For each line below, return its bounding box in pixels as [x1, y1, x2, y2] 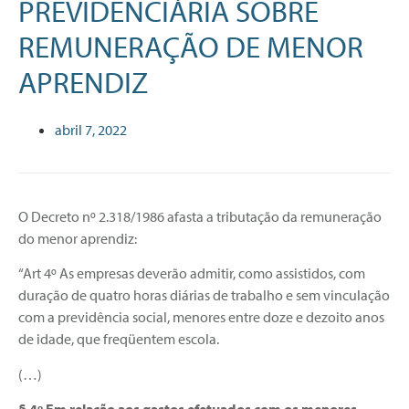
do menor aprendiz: [18, 228, 137, 247]
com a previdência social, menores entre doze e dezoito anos [18, 308, 384, 327]
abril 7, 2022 [55, 120, 127, 139]
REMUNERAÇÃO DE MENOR [18, 26, 363, 66]
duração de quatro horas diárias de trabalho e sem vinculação [18, 286, 390, 305]
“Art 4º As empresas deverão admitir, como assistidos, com [18, 264, 365, 283]
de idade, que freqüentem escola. [18, 330, 219, 349]
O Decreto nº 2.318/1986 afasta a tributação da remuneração [18, 206, 382, 225]
